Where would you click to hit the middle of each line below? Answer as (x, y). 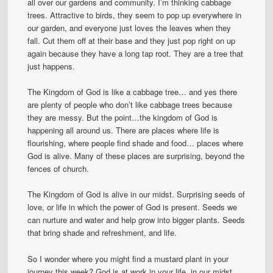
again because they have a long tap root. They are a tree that (136, 54)
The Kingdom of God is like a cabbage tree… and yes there (133, 92)
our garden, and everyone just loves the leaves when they (129, 28)
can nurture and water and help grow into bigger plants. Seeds (136, 220)
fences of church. (58, 169)
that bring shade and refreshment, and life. (102, 233)
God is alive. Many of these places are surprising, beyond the (136, 156)
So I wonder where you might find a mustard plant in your (128, 258)
